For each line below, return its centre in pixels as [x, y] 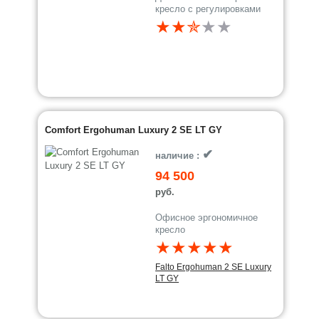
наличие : [179, 156]
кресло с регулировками [208, 9]
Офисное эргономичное [207, 218]
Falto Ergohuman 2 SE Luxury [214, 267]
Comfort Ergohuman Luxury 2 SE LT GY [134, 130]
